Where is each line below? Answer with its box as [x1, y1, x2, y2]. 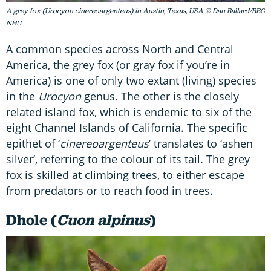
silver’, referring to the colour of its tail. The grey [6, 152, 250, 167]
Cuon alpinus [57, 210, 150, 230]
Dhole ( [6, 210, 57, 230]
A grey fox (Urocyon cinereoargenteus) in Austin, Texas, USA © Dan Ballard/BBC [6, 6, 265, 16]
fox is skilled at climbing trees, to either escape [6, 168, 244, 183]
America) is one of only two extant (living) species [6, 73, 256, 88]
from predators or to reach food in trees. [6, 183, 213, 198]
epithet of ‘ [6, 136, 60, 151]
